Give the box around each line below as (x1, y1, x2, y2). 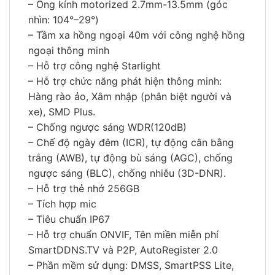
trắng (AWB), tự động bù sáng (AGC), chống (28, 152, 233, 165)
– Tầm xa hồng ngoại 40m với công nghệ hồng (28, 29, 245, 42)
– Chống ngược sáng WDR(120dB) (28, 121, 187, 134)
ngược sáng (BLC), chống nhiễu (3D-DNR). (28, 167, 226, 180)
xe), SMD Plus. (28, 106, 95, 118)
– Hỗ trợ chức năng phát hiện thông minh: (28, 75, 222, 88)
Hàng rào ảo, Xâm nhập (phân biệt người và (28, 90, 231, 103)
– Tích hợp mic (28, 198, 96, 211)
